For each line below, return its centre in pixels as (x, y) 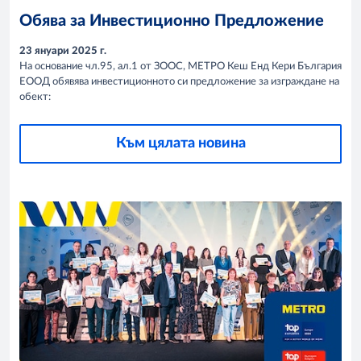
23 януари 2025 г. (63, 51)
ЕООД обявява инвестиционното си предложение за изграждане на (179, 81)
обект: (35, 97)
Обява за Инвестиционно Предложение (172, 21)
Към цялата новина (180, 143)
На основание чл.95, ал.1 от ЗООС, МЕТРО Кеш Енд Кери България (180, 66)
